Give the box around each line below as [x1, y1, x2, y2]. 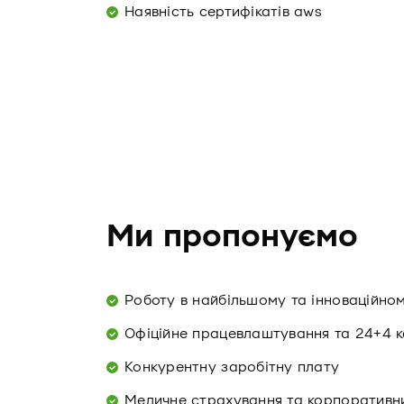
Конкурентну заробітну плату [124, 359, 340, 375]
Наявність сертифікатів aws [124, 4, 323, 20]
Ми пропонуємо [106, 218, 359, 255]
